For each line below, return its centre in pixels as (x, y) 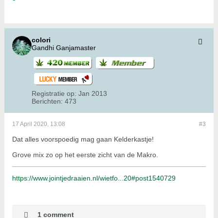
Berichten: (47, 101)
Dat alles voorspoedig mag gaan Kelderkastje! (83, 139)
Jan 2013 (93, 94)
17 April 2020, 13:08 (39, 124)
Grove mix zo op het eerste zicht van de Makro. (85, 155)
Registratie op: (54, 94)
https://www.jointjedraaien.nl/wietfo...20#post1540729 (94, 178)
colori (41, 40)
